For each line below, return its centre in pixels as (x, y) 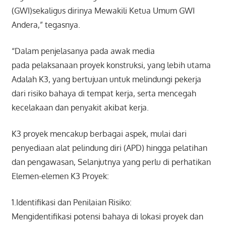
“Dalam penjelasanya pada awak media (83, 51)
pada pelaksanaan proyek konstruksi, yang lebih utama (111, 65)
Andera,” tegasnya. (46, 24)
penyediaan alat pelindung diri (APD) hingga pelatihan (109, 148)
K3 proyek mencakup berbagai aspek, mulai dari (99, 133)
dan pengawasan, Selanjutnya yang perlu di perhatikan (111, 162)
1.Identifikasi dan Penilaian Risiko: (71, 202)
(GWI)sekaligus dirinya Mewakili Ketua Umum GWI (103, 10)
